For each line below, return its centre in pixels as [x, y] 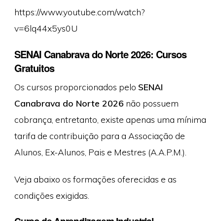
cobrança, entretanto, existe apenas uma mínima [110, 120]
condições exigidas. [52, 196]
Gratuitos [34, 68]
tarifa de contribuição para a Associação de [99, 136]
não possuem [151, 103]
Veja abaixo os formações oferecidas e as [95, 179]
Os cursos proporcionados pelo [76, 87]
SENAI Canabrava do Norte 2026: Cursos [100, 54]
